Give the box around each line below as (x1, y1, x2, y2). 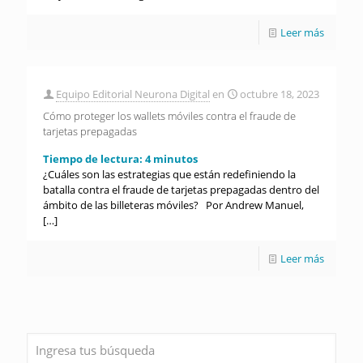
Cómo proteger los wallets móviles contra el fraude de (43, 109, 296, 124)
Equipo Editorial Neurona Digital (56, 87, 210, 102)
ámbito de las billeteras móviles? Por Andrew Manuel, (43, 198, 304, 213)
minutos (153, 152, 198, 167)
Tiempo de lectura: (43, 152, 145, 167)
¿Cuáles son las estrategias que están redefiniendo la (43, 167, 296, 182)
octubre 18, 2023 (240, 87, 319, 102)
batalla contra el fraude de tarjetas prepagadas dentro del (43, 182, 319, 198)
